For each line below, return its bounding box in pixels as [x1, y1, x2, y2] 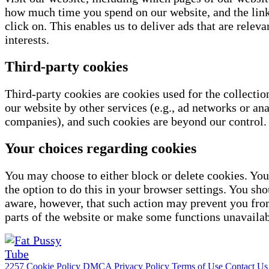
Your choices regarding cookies [5, 141, 196, 157]
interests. [5, 33, 49, 47]
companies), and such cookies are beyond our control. [5, 115, 267, 128]
